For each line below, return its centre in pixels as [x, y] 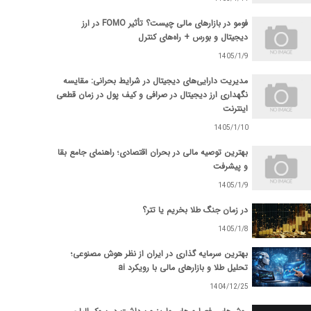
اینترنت [235, 109]
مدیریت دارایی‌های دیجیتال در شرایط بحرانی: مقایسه [155, 81]
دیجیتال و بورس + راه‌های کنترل [193, 37]
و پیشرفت [230, 167]
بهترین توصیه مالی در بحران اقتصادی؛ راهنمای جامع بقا [153, 153]
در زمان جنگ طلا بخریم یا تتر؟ [195, 210]
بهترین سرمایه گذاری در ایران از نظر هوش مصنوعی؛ [159, 254]
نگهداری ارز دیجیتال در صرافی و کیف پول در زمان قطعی [152, 95]
